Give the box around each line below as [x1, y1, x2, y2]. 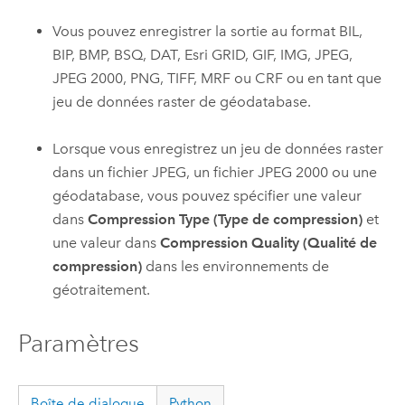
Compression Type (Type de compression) [88, 210, 363, 228]
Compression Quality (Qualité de [160, 233, 378, 251]
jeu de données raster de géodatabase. [52, 92, 312, 110]
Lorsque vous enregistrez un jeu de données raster [52, 139, 384, 157]
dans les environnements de [142, 257, 330, 275]
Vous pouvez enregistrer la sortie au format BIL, [52, 22, 363, 40]
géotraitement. [52, 280, 151, 298]
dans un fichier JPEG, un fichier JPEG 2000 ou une [52, 163, 378, 181]
